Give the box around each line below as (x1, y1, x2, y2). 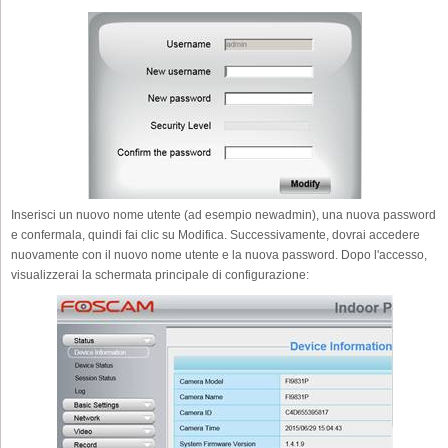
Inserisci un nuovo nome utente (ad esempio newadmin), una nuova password (11, 207, 436, 222)
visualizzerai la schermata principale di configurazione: (11, 267, 309, 282)
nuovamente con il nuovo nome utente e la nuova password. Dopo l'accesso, (11, 247, 427, 262)
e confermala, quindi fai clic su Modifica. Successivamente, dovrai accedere (11, 227, 420, 242)
